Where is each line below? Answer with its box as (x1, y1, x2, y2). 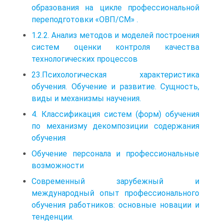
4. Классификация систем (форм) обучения (32, 109, 199, 119)
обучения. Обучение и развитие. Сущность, (32, 81, 199, 91)
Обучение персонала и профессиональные (32, 148, 199, 158)
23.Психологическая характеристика (32, 70, 199, 79)
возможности (32, 160, 84, 170)
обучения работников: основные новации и (32, 200, 199, 210)
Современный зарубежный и (32, 176, 199, 186)
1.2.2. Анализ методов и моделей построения (32, 30, 199, 40)
